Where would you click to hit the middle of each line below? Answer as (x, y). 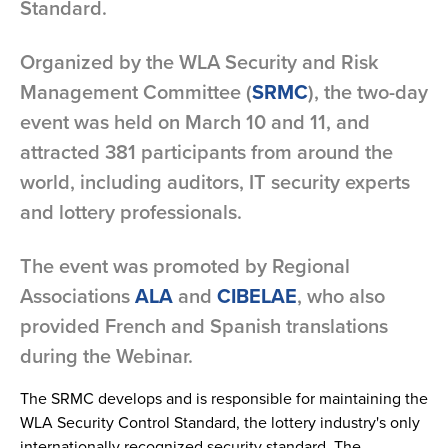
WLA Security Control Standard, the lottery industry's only (220, 422)
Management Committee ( (136, 91)
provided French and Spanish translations (204, 325)
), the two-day (368, 91)
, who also (341, 295)
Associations (77, 295)
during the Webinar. (106, 355)
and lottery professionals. (131, 211)
